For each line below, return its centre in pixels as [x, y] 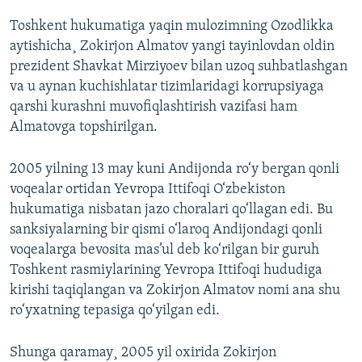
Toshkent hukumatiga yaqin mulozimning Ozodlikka [172, 26]
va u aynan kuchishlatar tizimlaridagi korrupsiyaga [167, 86]
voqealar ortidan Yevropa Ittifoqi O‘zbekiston [147, 189]
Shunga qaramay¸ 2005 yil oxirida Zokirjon [143, 352]
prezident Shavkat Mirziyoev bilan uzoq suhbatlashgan [179, 66]
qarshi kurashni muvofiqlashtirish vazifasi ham [154, 107]
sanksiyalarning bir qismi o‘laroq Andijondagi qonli [166, 229]
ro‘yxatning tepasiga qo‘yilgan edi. [115, 310]
